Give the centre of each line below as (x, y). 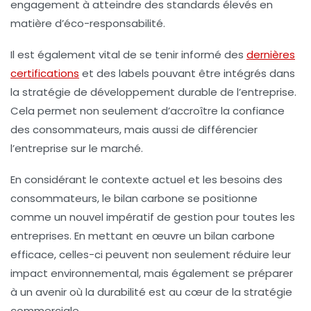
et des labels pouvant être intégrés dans (187, 73)
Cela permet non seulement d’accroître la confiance (148, 110)
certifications (45, 73)
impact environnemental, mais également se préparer (152, 273)
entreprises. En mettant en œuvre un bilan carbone (143, 235)
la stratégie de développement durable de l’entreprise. (153, 92)
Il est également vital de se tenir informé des (128, 54)
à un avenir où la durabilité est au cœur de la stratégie (151, 292)
